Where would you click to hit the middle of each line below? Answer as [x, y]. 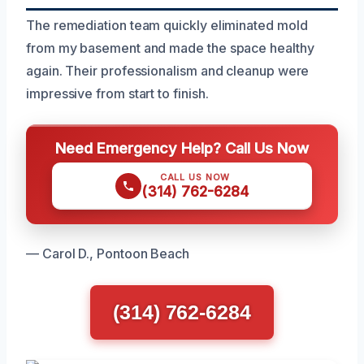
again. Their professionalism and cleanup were [168, 70]
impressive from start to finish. [117, 93]
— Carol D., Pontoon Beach [108, 253]
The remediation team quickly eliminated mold [167, 25]
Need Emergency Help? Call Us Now [182, 147]
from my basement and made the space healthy [170, 48]
